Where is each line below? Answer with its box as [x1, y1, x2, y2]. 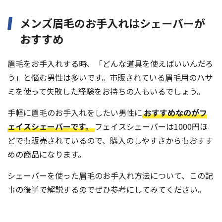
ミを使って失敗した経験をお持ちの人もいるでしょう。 [7, 85, 205, 98]
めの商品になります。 [7, 148, 86, 161]
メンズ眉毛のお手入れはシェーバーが [20, 15, 205, 31]
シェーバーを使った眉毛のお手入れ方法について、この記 [7, 169, 213, 182]
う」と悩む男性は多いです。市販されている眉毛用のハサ [7, 71, 213, 84]
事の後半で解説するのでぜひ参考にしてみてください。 [7, 183, 206, 196]
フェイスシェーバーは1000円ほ [95, 120, 208, 133]
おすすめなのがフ [144, 107, 207, 119]
